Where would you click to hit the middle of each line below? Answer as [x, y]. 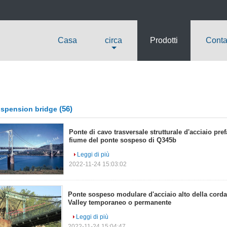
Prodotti [164, 40]
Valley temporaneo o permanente [120, 202]
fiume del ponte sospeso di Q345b [123, 140]
